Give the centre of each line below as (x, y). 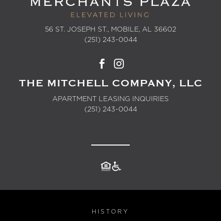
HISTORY (110, 211)
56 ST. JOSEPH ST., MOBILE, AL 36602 (110, 29)
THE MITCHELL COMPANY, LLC (110, 83)
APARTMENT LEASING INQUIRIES (110, 99)
